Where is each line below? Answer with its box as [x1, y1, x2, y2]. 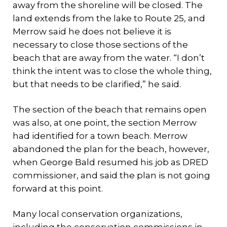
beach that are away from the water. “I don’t [13, 53, 205, 63]
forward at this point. [13, 183, 103, 194]
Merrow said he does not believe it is [13, 26, 171, 36]
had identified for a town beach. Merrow [13, 131, 187, 141]
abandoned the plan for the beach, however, [13, 144, 209, 154]
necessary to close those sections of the [13, 40, 188, 50]
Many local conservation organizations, [13, 209, 182, 219]
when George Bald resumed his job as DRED [13, 157, 208, 167]
